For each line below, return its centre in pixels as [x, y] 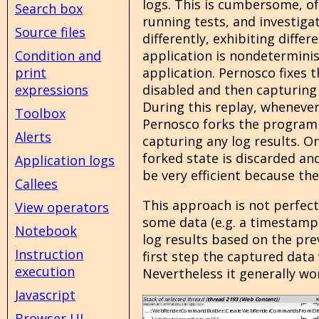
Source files [50, 32]
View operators [62, 207]
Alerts [33, 137]
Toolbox [40, 113]
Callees [36, 184]
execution [45, 271]
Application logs [65, 160]
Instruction [49, 254]
